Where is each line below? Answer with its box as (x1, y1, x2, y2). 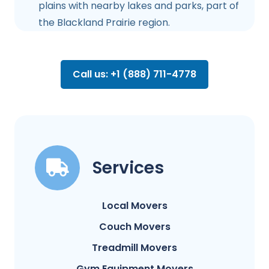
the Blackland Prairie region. (38, 15, 170, 29)
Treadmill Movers (92, 240, 177, 255)
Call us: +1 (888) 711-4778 (73, 67, 196, 81)
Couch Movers (98, 219, 171, 234)
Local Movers (101, 198, 168, 213)
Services (92, 156, 164, 180)
